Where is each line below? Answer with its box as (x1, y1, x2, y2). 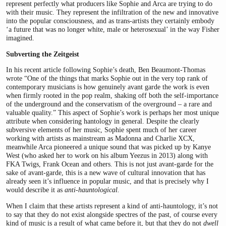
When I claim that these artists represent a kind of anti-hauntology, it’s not (6, 201, 218, 210)
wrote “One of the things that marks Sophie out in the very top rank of (6, 74, 208, 83)
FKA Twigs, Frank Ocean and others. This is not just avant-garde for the (6, 160, 213, 168)
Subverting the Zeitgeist (6, 49, 79, 58)
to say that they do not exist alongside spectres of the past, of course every (6, 210, 217, 218)
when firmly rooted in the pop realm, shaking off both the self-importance (6, 91, 218, 100)
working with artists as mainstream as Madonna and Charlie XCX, (6, 134, 195, 143)
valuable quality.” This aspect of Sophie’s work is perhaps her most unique (6, 108, 219, 117)
